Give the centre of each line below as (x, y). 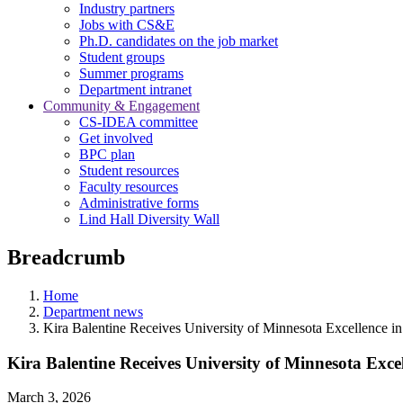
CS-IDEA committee (139, 122)
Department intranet (135, 90)
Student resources (129, 170)
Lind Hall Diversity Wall (149, 219)
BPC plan (107, 154)
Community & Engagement (121, 106)
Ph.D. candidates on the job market (179, 41)
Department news (93, 311)
